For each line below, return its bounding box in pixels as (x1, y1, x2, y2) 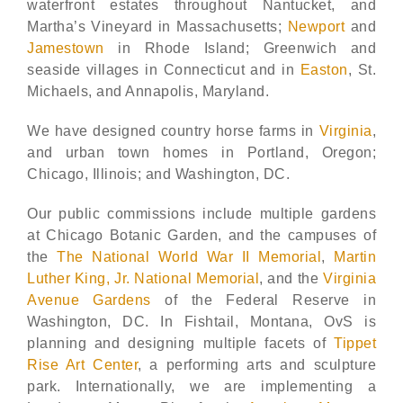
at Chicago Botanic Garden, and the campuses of (27, 228, 376, 243)
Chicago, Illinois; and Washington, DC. (27, 166, 290, 182)
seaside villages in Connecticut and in (27, 62, 300, 77)
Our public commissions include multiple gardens (27, 206, 376, 221)
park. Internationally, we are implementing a (27, 379, 376, 394)
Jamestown (27, 40, 104, 56)
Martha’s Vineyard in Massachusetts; (27, 19, 288, 34)
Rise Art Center (27, 357, 139, 372)
